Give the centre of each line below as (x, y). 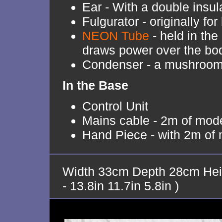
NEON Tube (116, 36)
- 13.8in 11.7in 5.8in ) (121, 186)
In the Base (95, 85)
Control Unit (115, 106)
